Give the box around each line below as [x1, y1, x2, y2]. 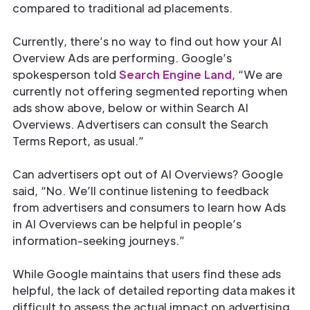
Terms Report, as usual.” [12, 134, 144, 148]
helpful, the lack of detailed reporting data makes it [12, 283, 295, 298]
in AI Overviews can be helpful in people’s [12, 217, 241, 231]
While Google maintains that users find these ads [12, 266, 281, 281]
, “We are [232, 67, 282, 82]
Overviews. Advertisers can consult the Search [12, 117, 268, 131]
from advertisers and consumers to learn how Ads [12, 200, 286, 215]
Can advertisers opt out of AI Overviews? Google [12, 167, 283, 181]
